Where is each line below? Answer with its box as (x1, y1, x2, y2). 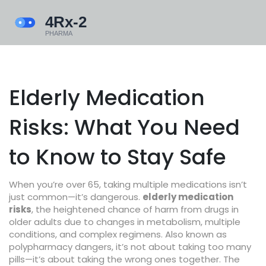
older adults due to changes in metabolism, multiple (9, 216, 240, 228)
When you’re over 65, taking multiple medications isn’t (9, 178, 247, 191)
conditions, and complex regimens (9, 228, 161, 240)
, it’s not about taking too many (112, 240, 251, 253)
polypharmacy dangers (9, 240, 112, 253)
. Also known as (161, 228, 227, 240)
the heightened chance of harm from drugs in (36, 203, 239, 216)
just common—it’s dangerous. (9, 191, 142, 203)
